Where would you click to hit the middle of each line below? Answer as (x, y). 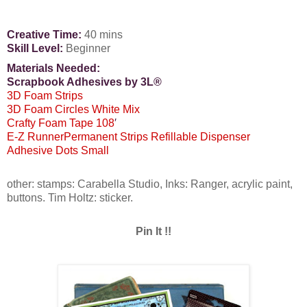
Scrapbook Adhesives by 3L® (84, 82)
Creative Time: (44, 34)
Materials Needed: (53, 68)
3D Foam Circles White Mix (73, 109)
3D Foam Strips (45, 95)
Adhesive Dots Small (58, 150)
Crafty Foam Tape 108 (61, 123)
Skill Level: (35, 48)
